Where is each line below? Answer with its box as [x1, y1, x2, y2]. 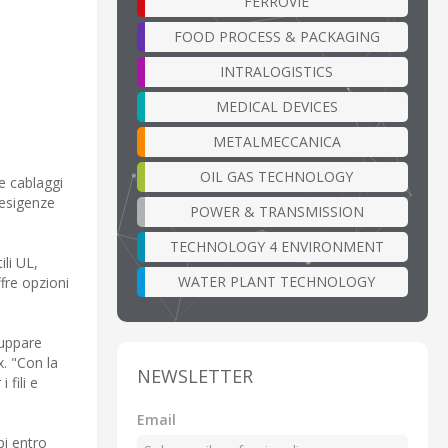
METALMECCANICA [212, 131, 341, 151]
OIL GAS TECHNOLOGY [200, 166, 353, 186]
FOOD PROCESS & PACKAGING [173, 26, 380, 46]
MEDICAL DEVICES [215, 96, 338, 116]
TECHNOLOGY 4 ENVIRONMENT [169, 236, 384, 256]
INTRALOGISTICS [220, 61, 333, 81]
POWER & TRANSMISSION [189, 201, 364, 221]
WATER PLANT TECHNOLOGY [178, 271, 375, 291]
